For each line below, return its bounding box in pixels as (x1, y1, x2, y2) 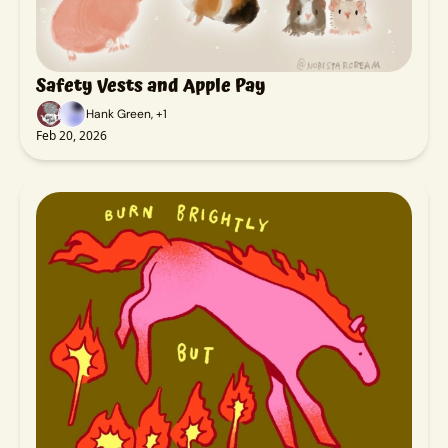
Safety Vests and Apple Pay (36, 70, 266, 100)
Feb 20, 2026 (36, 126, 107, 144)
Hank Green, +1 (86, 105, 167, 122)
